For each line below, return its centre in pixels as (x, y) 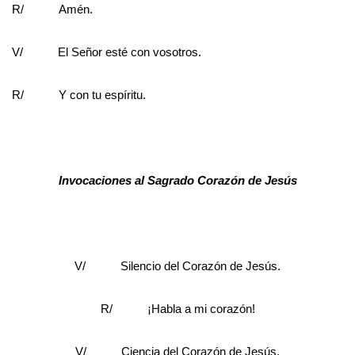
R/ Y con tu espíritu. (79, 94)
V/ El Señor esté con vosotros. (107, 52)
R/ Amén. (52, 9)
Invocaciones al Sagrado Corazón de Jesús (177, 180)
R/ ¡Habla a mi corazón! (177, 308)
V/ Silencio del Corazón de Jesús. (177, 265)
